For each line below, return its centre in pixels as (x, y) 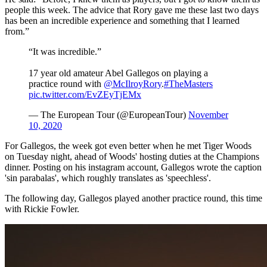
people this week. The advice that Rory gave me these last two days (132, 10)
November (208, 114)
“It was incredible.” (65, 51)
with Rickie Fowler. (42, 209)
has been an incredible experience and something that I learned (122, 20)
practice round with (66, 83)
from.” (17, 31)
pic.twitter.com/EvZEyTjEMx (85, 94)
